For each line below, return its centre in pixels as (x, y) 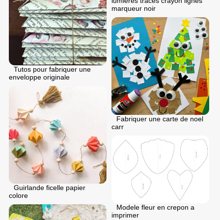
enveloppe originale (39, 77)
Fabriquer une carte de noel (160, 119)
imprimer (125, 215)
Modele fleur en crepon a (155, 207)
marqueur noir (134, 8)
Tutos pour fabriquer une (52, 69)
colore (18, 195)
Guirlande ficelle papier (50, 187)
